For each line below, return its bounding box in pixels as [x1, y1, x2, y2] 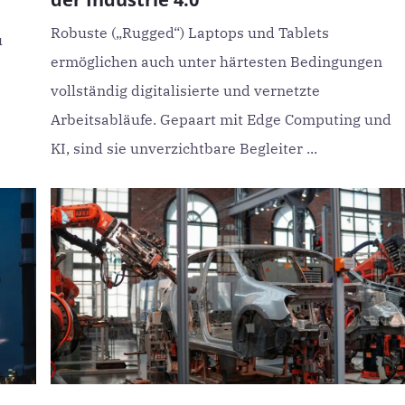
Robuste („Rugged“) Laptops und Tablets [50, 24, 329, 42]
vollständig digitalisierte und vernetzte [50, 81, 320, 99]
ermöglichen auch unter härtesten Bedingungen [50, 52, 382, 71]
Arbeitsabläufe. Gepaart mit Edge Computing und [50, 110, 391, 128]
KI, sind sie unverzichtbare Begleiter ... [50, 139, 317, 157]
